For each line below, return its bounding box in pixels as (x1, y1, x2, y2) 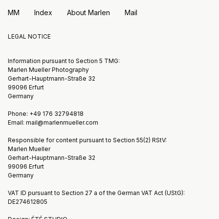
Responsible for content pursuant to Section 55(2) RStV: (8, 136, 167, 144)
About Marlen (67, 8, 110, 17)
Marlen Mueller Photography (8, 66, 89, 73)
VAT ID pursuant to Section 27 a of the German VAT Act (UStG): (8, 189, 185, 197)
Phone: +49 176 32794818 (8, 110, 84, 117)
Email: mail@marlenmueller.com (8, 119, 98, 126)
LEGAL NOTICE (8, 33, 51, 40)
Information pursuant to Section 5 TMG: (8, 57, 120, 65)
